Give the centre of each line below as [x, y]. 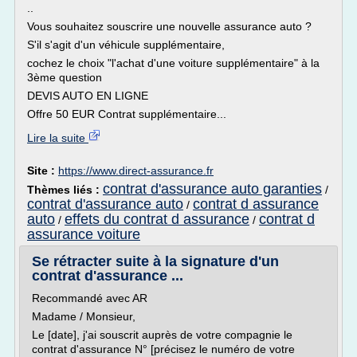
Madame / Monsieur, [84, 316]
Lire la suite [58, 138]
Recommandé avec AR [90, 298]
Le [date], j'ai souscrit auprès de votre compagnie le [162, 335]
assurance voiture [84, 234]
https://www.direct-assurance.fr [136, 171]
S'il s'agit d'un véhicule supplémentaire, [126, 45]
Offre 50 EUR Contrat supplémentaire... [127, 114]
